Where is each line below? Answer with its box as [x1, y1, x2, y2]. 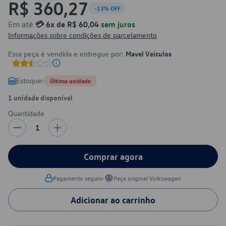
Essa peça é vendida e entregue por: [8, 49, 126, 59]
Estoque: [16, 76, 44, 85]
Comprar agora [83, 151, 143, 162]
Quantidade [8, 108, 44, 118]
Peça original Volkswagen [114, 174, 181, 182]
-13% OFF [94, 4, 121, 12]
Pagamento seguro [53, 174, 102, 182]
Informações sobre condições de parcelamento [8, 30, 157, 40]
